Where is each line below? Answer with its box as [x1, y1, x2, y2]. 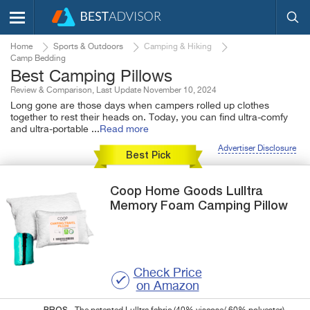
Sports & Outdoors [53, 43, 123, 51]
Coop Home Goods [110, 185, 227, 198]
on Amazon [136, 280, 199, 293]
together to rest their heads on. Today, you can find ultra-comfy [10, 113, 288, 122]
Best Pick [125, 150, 171, 161]
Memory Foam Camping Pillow [110, 199, 289, 212]
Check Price [133, 266, 202, 280]
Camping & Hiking [144, 43, 212, 51]
